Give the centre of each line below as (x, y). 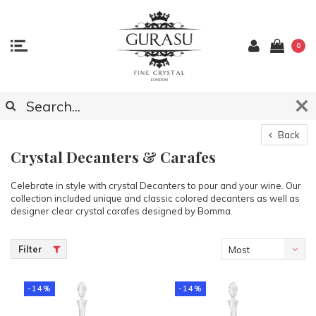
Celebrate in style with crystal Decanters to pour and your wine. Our (156, 186)
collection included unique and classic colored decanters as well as (155, 198)
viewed (244, 271)
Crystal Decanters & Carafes (113, 157)
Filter (30, 249)
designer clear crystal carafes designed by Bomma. (122, 211)
